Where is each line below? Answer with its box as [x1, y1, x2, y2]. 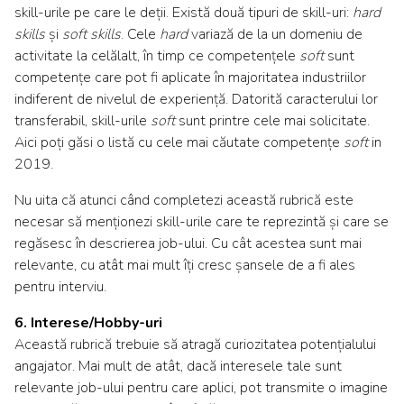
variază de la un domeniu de [191, 24, 363, 45]
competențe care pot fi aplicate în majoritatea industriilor [14, 68, 366, 88]
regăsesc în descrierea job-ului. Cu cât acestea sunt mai [14, 234, 362, 254]
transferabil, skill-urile [14, 111, 151, 132]
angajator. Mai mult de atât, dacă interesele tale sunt [14, 356, 342, 377]
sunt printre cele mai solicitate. [179, 111, 370, 132]
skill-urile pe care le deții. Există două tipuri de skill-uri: [14, 3, 353, 23]
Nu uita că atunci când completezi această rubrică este [14, 190, 353, 211]
